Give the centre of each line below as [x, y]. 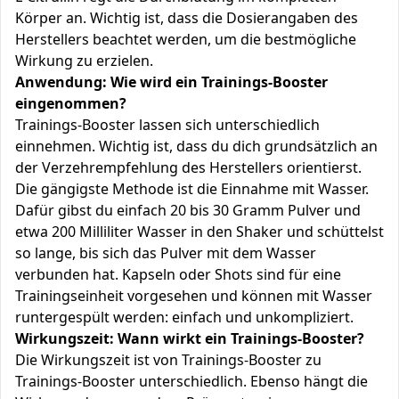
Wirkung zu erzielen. [84, 61]
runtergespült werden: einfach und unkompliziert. [184, 317]
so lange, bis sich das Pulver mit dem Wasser [166, 253]
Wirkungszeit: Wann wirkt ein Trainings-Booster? [190, 338]
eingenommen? [71, 103]
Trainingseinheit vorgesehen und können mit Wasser [194, 296]
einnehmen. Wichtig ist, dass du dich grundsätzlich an [196, 146]
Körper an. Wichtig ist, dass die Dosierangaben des [187, 18]
